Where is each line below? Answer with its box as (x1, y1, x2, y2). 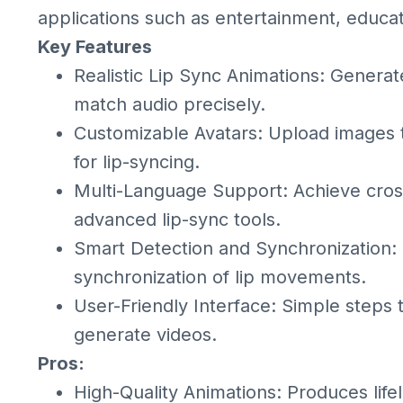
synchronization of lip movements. (74, 266, 366, 288)
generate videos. (74, 324, 217, 345)
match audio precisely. (74, 94, 265, 115)
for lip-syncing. (74, 151, 200, 173)
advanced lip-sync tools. (74, 209, 281, 230)
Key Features (38, 36, 152, 58)
